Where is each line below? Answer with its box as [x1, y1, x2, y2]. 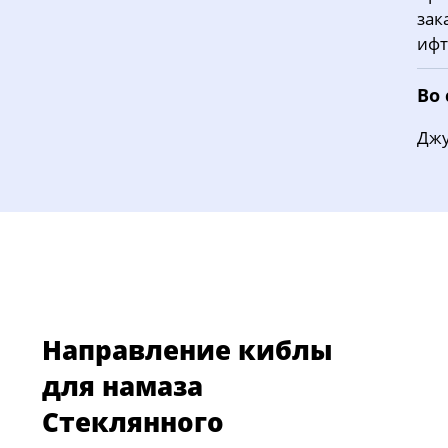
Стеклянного [42, 404, 224, 440]
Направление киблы [42, 332, 333, 368]
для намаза [42, 368, 203, 404]
